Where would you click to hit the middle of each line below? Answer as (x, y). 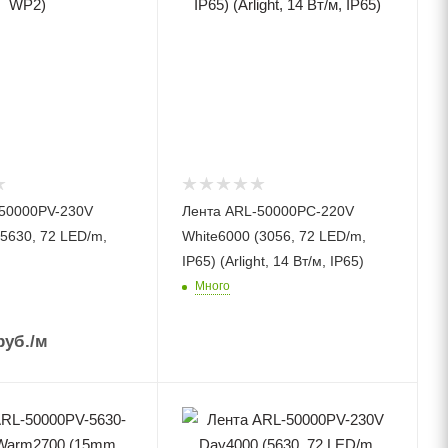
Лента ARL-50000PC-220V (268, 211)
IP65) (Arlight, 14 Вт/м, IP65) (273, 261)
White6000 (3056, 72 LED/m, (274, 236)
